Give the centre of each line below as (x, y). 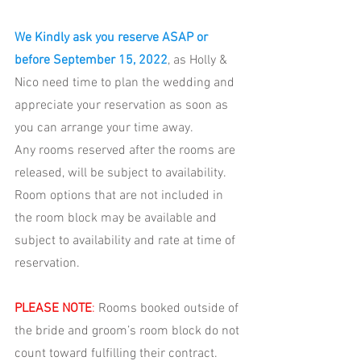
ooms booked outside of (174, 309)
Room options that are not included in (120, 196)
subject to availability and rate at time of (127, 241)
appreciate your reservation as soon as (123, 106)
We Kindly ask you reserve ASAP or (113, 38)
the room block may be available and (117, 219)
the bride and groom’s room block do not (129, 332)
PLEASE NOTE (53, 309)
